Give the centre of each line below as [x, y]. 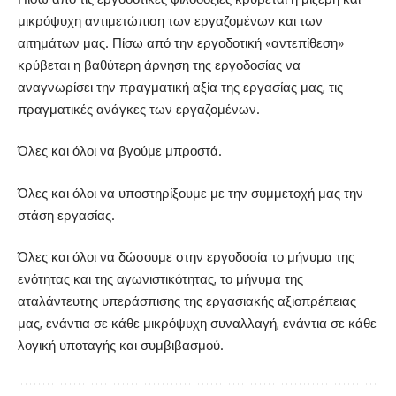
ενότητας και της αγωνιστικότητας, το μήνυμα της [160, 279]
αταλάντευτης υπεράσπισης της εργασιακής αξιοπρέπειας [187, 301]
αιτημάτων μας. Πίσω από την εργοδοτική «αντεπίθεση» [181, 42]
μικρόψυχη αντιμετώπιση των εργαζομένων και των [170, 20]
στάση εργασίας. [66, 215]
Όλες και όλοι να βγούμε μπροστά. [120, 151]
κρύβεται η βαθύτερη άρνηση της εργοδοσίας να [159, 65]
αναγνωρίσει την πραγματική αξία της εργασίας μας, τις [180, 87]
